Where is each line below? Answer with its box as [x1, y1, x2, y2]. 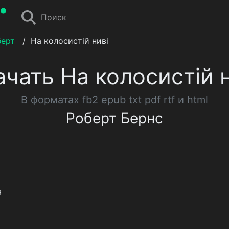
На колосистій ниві [31, 36, 108, 46]
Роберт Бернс [66, 109, 163, 127]
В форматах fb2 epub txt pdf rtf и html [21, 94, 208, 106]
